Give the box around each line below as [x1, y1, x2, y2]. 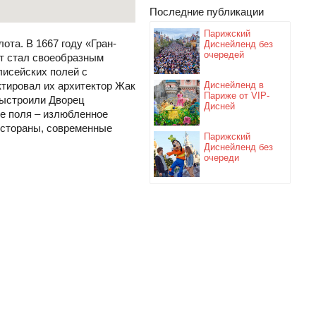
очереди [204, 152, 239, 163]
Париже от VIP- [204, 90, 269, 101]
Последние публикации [150, 6, 264, 18]
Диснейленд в [204, 80, 264, 90]
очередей [204, 49, 244, 60]
